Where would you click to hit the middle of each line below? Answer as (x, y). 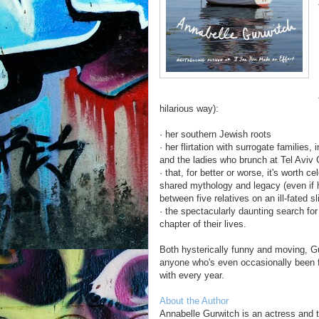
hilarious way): (189, 109)
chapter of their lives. (203, 224)
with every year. (192, 275)
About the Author (194, 301)
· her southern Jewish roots (215, 134)
